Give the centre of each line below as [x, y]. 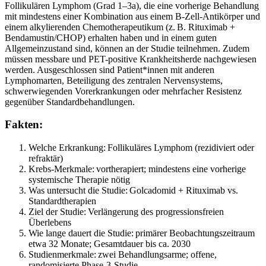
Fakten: [24, 125]
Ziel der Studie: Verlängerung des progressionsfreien [126, 212]
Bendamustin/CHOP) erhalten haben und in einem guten [111, 37]
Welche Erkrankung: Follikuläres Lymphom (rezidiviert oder [141, 148]
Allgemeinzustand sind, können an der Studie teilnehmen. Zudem [127, 48]
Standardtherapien [62, 201]
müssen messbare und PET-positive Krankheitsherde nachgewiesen [131, 59]
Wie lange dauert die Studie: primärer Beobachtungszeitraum [142, 233]
